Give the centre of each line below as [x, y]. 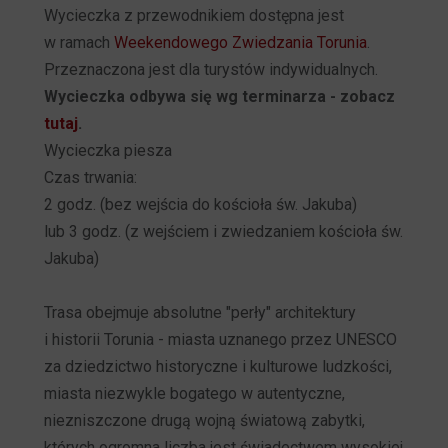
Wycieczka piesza [108, 150]
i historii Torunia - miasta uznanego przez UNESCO [220, 339]
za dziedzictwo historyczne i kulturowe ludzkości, [218, 366]
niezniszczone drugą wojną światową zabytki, [204, 420]
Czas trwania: [92, 177]
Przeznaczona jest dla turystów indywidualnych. [211, 69]
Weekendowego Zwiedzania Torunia [240, 42]
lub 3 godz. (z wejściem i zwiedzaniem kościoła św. [223, 231]
